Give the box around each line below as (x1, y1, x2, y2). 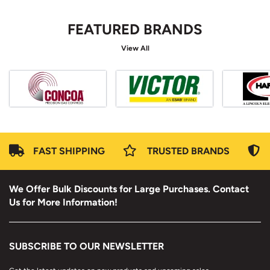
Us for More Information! (9, 196, 118, 208)
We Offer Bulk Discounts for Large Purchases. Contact (9, 183, 249, 195)
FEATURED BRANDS (67, 20, 202, 38)
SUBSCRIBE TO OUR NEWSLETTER (9, 240, 164, 252)
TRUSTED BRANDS (147, 145, 230, 157)
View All (121, 44, 149, 52)
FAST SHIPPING (33, 145, 105, 157)
